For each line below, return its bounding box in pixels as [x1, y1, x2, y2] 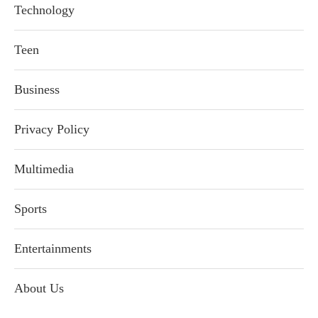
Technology [14, 2, 75, 17]
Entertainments [14, 241, 92, 256]
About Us [14, 280, 64, 295]
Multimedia [14, 161, 74, 176]
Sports [14, 201, 47, 216]
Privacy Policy [14, 121, 89, 136]
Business [14, 82, 60, 97]
